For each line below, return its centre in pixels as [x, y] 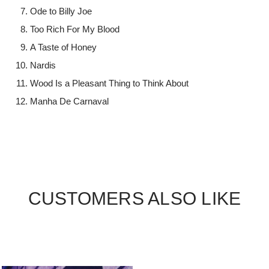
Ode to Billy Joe [61, 11]
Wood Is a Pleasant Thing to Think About [110, 83]
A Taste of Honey [64, 47]
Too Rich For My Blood [75, 29]
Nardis [43, 65]
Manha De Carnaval [70, 101]
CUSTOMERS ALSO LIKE [134, 199]
